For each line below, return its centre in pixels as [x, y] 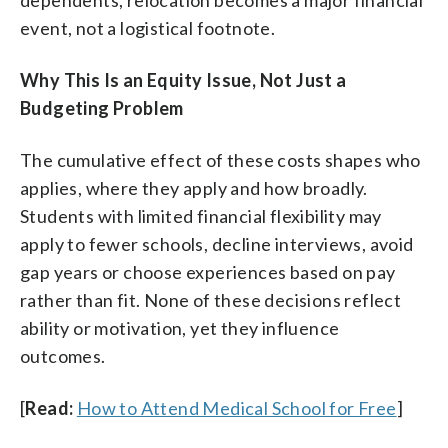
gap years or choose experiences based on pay [208, 272]
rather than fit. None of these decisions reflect [211, 300]
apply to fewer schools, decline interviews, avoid [217, 244]
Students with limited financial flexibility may [201, 216]
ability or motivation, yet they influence [180, 328]
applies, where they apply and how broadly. [194, 188]
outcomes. [63, 356]
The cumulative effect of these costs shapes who [220, 160]
